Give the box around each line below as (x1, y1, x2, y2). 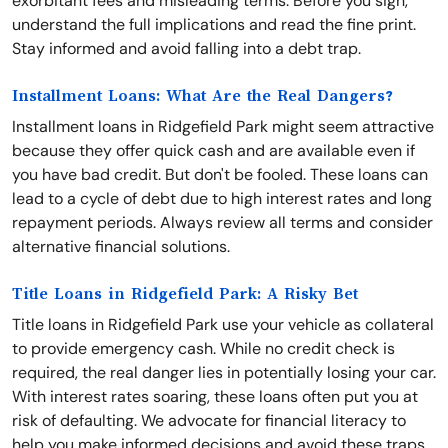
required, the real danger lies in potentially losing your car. (12, 362, 436, 383)
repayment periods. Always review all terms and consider (12, 212, 433, 233)
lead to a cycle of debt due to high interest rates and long (12, 188, 432, 209)
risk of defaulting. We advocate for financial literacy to (12, 410, 406, 431)
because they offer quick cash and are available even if (12, 140, 415, 161)
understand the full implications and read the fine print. (12, 14, 416, 35)
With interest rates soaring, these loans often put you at (12, 386, 418, 407)
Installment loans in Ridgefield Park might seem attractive (12, 116, 434, 137)
